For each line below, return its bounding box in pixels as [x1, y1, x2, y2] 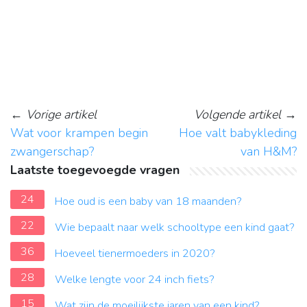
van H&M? [241, 143, 297, 160]
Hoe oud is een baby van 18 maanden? [55, 194, 242, 210]
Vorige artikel [26, 106, 97, 123]
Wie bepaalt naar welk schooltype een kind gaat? [55, 220, 295, 236]
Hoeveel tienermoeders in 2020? [55, 246, 215, 262]
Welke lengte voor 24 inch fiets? [55, 272, 214, 288]
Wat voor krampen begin [10, 125, 148, 142]
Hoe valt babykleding [179, 125, 297, 142]
